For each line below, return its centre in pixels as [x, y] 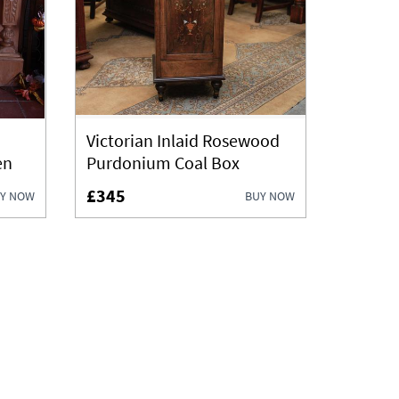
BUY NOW [270, 195]
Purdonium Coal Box [163, 163]
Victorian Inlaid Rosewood [183, 140]
